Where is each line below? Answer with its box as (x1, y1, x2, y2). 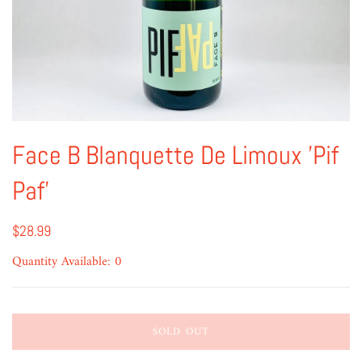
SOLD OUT (153, 322, 209, 341)
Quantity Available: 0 (12, 250, 122, 273)
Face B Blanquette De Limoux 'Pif (12, 138, 339, 171)
